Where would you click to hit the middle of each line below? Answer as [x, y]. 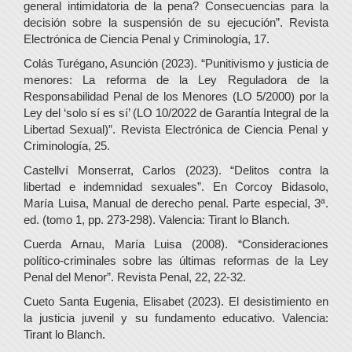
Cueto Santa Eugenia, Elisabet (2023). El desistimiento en [176, 301]
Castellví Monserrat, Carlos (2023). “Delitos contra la [176, 170]
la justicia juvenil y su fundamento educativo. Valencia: [176, 317]
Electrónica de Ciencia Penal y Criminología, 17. [147, 38]
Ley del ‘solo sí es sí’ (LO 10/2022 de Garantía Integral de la [176, 112]
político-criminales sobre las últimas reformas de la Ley [176, 260]
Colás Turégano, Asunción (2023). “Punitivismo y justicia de [176, 63]
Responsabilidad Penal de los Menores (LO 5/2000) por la [176, 96]
